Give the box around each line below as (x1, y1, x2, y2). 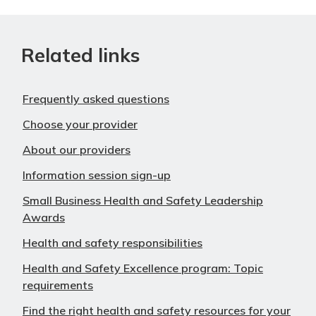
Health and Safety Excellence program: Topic (23, 260, 263, 275)
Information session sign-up (23, 167, 171, 182)
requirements (23, 277, 93, 292)
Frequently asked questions (23, 91, 169, 106)
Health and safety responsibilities (23, 235, 202, 250)
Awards (23, 209, 65, 224)
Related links (21, 42, 140, 67)
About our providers (23, 142, 130, 157)
